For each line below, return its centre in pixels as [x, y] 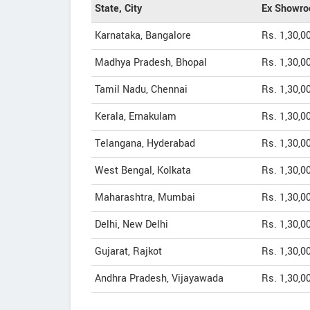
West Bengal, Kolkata [143, 171]
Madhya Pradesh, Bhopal [151, 63]
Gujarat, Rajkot [128, 252]
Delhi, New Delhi [131, 225]
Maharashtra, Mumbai [145, 198]
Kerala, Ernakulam [136, 117]
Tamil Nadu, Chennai [141, 90]
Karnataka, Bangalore [143, 36]
